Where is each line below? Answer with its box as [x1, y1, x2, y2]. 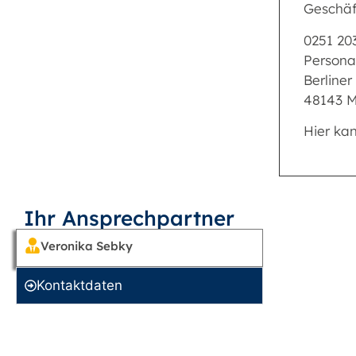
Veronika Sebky [41, 238, 133, 254]
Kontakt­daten [37, 277, 122, 294]
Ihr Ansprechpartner [24, 205, 234, 232]
